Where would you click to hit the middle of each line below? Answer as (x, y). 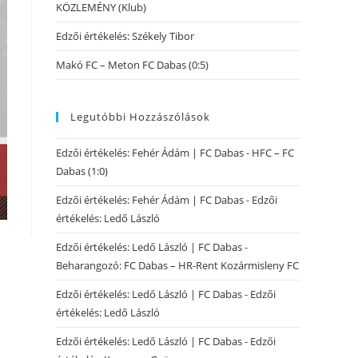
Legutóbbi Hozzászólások (140, 117)
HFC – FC (273, 153)
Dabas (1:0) (82, 171)
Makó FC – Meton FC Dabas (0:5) (132, 65)
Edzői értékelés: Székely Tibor (125, 36)
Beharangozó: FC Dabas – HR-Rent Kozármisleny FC (177, 265)
